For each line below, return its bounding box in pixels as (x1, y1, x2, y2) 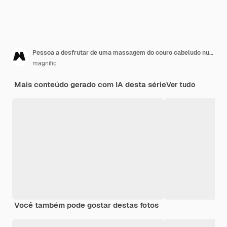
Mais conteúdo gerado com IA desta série (14, 79, 166, 89)
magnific (32, 59, 57, 67)
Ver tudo (166, 80, 195, 89)
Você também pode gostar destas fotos (14, 200, 159, 210)
